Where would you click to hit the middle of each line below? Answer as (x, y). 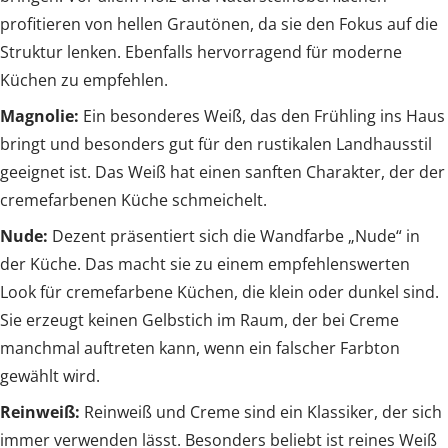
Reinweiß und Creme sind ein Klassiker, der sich (263, 411)
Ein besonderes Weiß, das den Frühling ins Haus (264, 115)
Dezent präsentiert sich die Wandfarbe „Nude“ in (234, 235)
